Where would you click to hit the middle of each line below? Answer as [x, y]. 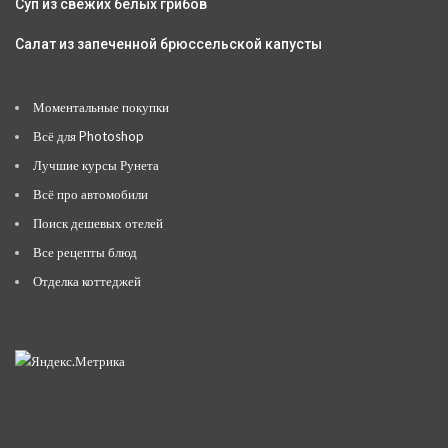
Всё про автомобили [90, 193]
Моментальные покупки [101, 106]
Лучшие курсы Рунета [96, 164]
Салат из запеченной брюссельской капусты [168, 43]
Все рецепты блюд [85, 251]
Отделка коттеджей [87, 280]
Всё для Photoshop [88, 135]
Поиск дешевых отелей [98, 222]
